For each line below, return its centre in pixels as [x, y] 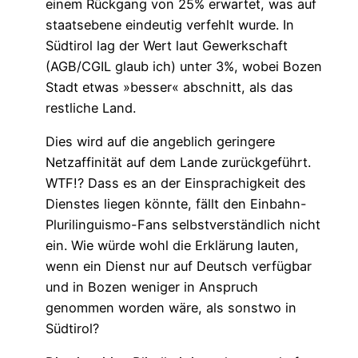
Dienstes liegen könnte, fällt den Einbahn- [176, 203]
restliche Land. [90, 107]
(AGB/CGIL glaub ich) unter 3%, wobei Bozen [183, 66]
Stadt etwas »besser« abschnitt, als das [169, 87]
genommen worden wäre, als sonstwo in [171, 307]
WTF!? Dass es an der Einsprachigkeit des [175, 183]
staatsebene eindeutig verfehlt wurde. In [169, 24]
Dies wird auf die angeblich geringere [160, 141]
